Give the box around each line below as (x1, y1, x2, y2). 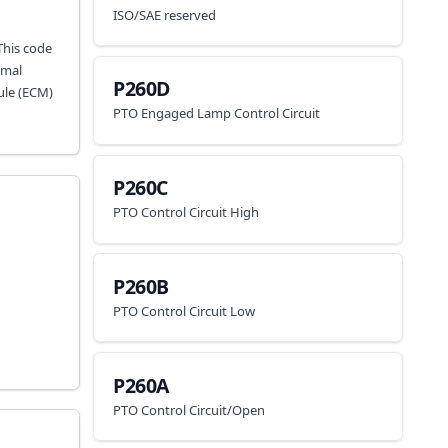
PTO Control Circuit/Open (113, 400, 266, 419)
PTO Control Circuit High (113, 203, 260, 221)
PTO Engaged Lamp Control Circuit (113, 104, 321, 123)
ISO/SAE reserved (113, 5, 217, 24)
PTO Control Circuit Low (113, 301, 256, 320)
